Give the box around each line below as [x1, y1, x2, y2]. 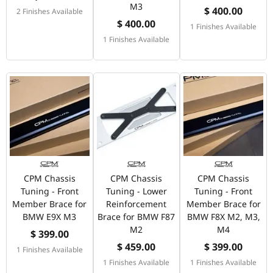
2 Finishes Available [16, 6, 83, 16]
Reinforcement [106, 197, 167, 210]
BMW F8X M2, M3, [186, 210, 260, 222]
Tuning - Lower [105, 185, 167, 197]
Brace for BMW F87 [97, 210, 175, 222]
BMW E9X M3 [23, 210, 77, 222]
